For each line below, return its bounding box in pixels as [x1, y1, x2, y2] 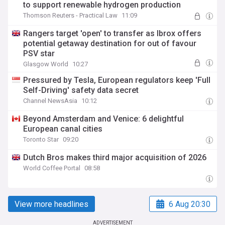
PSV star [23, 49, 55, 58]
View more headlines [15, 199, 88, 209]
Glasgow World [23, 60, 69, 68]
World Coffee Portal [23, 164, 81, 172]
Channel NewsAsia [23, 97, 78, 104]
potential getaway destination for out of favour [23, 39, 197, 48]
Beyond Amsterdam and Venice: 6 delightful [23, 114, 184, 124]
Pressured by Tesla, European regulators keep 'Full [23, 75, 211, 85]
